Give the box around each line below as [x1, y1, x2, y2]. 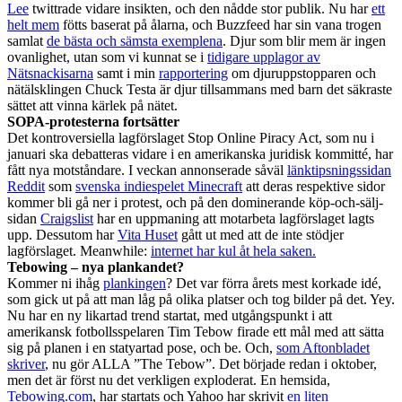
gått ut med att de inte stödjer [178, 226, 344, 242]
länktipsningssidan [287, 162, 391, 178]
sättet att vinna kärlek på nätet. [7, 97, 178, 113]
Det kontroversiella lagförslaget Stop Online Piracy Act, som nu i [7, 129, 374, 145]
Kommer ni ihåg [7, 275, 103, 291]
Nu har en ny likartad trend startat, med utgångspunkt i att [7, 307, 332, 323]
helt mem [7, 16, 59, 32]
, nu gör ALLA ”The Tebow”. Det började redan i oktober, [45, 355, 377, 371]
